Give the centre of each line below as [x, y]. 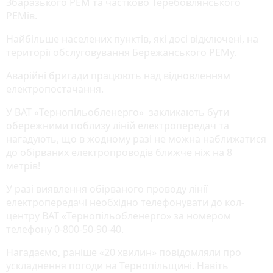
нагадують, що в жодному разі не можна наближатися [136, 139]
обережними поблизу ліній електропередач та [118, 125]
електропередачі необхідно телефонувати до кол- [125, 202]
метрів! [23, 165]
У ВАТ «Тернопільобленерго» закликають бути [118, 112]
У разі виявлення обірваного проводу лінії [107, 189]
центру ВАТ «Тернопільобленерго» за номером [119, 215]
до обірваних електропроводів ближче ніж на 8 [119, 152]
